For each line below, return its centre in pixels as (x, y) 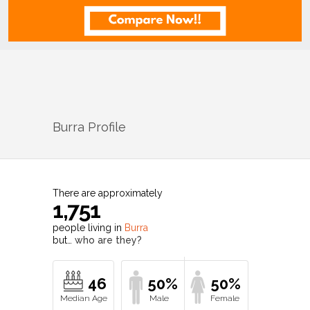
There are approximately (108, 193)
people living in (89, 227)
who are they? (108, 240)
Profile (105, 127)
